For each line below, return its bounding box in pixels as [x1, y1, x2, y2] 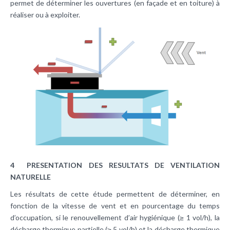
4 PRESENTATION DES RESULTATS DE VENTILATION [10, 161, 220, 170]
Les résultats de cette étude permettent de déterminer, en [10, 189, 220, 199]
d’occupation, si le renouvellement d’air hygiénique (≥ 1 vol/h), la [10, 213, 220, 222]
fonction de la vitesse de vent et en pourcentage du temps [10, 201, 220, 210]
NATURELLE [10, 172, 51, 182]
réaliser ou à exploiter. [10, 10, 80, 19]
